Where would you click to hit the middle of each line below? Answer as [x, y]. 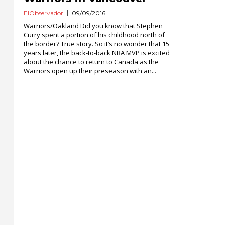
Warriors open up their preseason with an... [90, 71]
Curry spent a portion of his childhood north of [94, 35]
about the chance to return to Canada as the [91, 62]
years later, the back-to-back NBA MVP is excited [97, 53]
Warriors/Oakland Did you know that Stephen [93, 26]
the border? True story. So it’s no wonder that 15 [96, 44]
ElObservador [43, 13]
